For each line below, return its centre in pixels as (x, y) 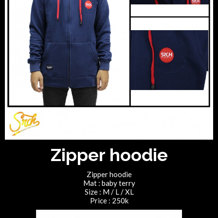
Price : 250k (109, 200)
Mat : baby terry (109, 183)
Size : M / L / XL (109, 191)
